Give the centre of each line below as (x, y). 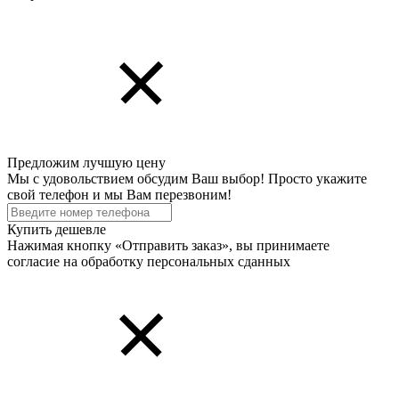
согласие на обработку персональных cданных (149, 261)
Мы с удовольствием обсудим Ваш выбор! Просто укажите (187, 178)
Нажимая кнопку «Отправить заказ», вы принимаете (168, 245)
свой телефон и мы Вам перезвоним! (119, 194)
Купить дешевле (57, 229)
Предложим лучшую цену (86, 162)
